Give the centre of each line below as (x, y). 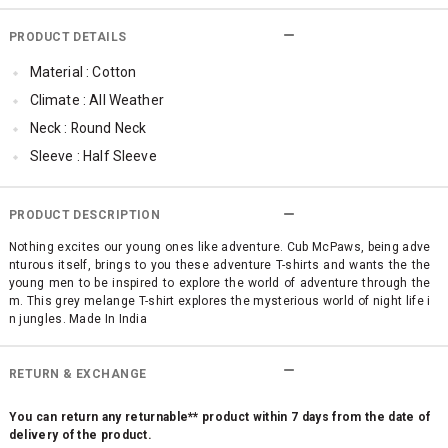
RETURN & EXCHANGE (77, 373)
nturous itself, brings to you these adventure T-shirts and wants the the (219, 265)
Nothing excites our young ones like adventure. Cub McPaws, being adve (219, 247)
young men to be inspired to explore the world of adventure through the (219, 283)
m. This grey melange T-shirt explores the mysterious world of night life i (219, 301)
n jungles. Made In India (78, 319)
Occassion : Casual (89, 183)
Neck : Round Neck (88, 127)
